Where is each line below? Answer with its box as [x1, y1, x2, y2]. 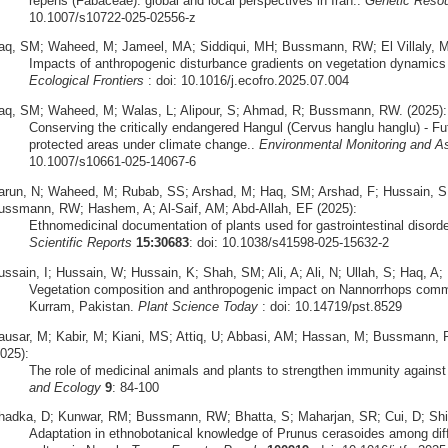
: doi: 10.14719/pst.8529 [257, 298, 402, 314]
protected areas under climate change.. [28, 137, 259, 153]
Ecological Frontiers [28, 73, 144, 89]
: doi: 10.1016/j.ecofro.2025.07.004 [143, 73, 349, 89]
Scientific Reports [28, 234, 132, 250]
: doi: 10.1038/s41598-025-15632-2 [188, 234, 389, 250]
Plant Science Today [137, 298, 258, 314]
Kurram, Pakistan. [28, 298, 138, 314]
